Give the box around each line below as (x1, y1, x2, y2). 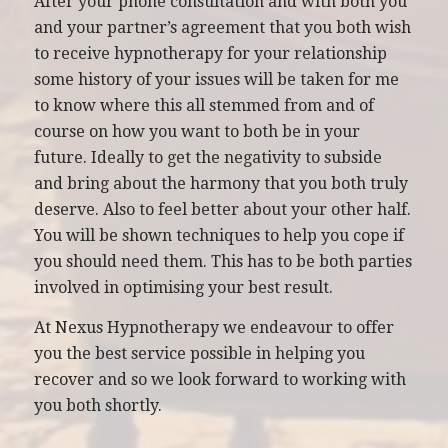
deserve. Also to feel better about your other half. (33, 200, 411, 220)
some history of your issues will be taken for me (33, 70, 399, 90)
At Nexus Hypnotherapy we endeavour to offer (33, 317, 394, 337)
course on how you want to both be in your (33, 122, 360, 142)
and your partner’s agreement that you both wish (33, 18, 411, 38)
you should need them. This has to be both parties (33, 252, 412, 272)
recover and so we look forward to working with (33, 369, 406, 389)
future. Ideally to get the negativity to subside (33, 148, 382, 168)
